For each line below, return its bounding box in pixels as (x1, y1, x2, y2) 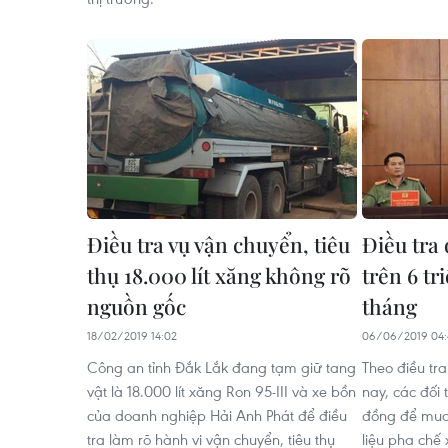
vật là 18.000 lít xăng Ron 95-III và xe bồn (87, 380, 356, 401)
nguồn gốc (87, 291, 186, 320)
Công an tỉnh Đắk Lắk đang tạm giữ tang (87, 356, 356, 377)
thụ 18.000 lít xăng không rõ (87, 260, 351, 289)
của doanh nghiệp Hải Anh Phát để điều (87, 404, 347, 425)
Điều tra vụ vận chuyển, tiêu (87, 229, 350, 258)
